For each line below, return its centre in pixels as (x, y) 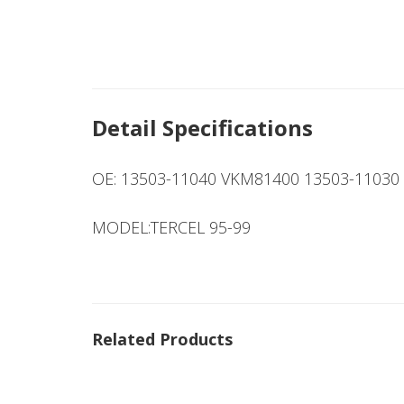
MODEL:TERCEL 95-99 (171, 227)
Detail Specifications (202, 128)
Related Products (162, 339)
